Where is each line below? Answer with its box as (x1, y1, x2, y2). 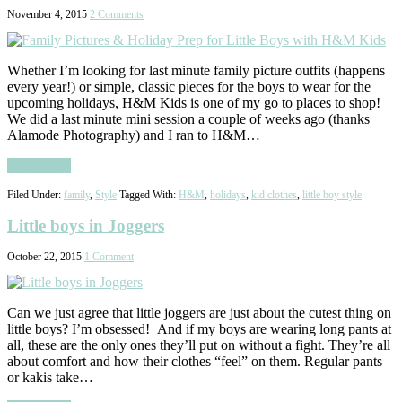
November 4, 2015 (7, 8, 87, 22)
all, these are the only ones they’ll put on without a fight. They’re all (7, 337, 390, 353)
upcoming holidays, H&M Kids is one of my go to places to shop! (7, 95, 384, 111)
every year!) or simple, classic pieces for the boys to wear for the (7, 79, 371, 95)
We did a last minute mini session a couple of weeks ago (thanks (7, 111, 370, 127)
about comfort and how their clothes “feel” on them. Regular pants (7, 354, 382, 369)
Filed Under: (7, 188, 64, 202)
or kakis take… (7, 370, 93, 385)
